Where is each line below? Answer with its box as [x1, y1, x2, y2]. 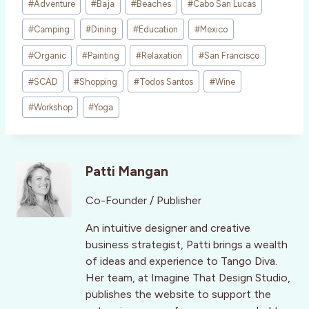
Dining [91, 24, 117, 35]
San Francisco [203, 50, 259, 61]
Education [139, 24, 179, 35]
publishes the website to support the [86, 288, 271, 301]
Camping [33, 24, 70, 35]
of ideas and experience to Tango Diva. [86, 255, 277, 268]
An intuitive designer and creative [86, 221, 250, 235]
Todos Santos [139, 76, 194, 87]
